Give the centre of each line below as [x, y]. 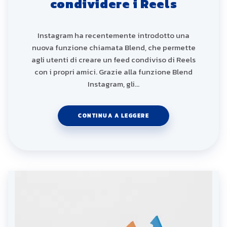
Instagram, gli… [113, 84]
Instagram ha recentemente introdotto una [113, 35]
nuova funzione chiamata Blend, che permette [113, 47]
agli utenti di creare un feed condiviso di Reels [113, 59]
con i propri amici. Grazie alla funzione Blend [113, 71]
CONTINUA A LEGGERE [113, 115]
